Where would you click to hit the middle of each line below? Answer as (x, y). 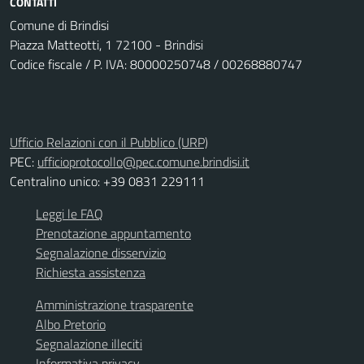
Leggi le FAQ (69, 214)
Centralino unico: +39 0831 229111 (107, 181)
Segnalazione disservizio (101, 253)
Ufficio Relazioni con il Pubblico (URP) (109, 142)
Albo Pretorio (71, 324)
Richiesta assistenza (91, 272)
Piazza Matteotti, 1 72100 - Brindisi (106, 45)
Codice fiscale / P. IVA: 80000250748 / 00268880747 (156, 64)
